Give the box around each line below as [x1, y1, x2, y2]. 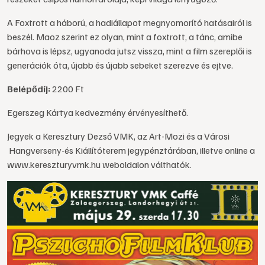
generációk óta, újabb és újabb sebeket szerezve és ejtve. [7, 59, 233, 71]
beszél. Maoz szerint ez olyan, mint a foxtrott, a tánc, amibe [7, 31, 243, 43]
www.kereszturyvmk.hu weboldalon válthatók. [7, 159, 192, 170]
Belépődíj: [7, 83, 50, 95]
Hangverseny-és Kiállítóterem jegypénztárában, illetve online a [7, 144, 255, 156]
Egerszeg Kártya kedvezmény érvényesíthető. [7, 106, 188, 118]
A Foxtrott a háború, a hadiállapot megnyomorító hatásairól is [7, 17, 252, 28]
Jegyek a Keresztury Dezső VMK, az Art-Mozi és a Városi [7, 130, 230, 142]
